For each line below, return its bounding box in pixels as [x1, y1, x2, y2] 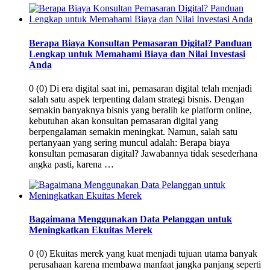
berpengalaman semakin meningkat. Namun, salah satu [29, 126, 237, 137]
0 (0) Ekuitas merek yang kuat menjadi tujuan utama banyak [29, 248, 257, 259]
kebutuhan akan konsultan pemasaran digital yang [29, 115, 218, 126]
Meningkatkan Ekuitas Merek [29, 225, 152, 236]
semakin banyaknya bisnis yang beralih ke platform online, [29, 104, 252, 115]
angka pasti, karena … [29, 159, 114, 169]
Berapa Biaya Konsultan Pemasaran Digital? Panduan [29, 37, 252, 48]
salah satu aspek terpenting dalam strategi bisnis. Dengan [29, 93, 244, 104]
